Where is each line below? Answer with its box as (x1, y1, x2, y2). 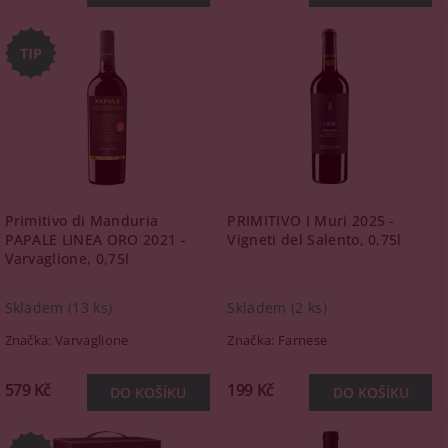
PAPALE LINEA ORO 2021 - (4, 230, 186, 249)
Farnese (277, 331, 328, 349)
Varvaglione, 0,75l (4, 249, 130, 268)
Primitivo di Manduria (4, 211, 159, 230)
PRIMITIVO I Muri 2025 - (227, 211, 395, 230)
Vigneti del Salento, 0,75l (227, 230, 402, 249)
